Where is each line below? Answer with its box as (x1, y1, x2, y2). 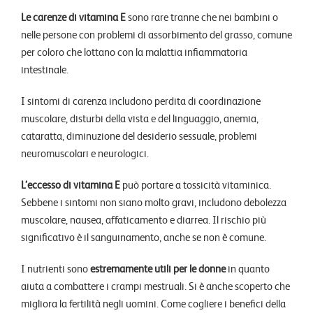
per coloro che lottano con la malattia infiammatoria (21, 45, 247, 59)
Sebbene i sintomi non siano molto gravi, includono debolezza (21, 195, 286, 210)
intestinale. (21, 62, 68, 77)
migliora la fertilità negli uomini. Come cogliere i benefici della (21, 296, 286, 311)
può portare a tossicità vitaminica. (120, 177, 271, 192)
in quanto (226, 261, 270, 276)
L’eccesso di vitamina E (21, 177, 120, 192)
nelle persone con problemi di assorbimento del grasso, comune (21, 27, 292, 42)
